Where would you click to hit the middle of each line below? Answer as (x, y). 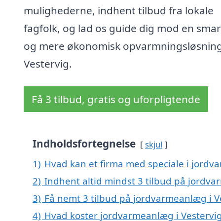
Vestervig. (48, 64)
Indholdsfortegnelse (84, 144)
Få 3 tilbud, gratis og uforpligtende (116, 99)
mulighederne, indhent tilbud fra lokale (119, 11)
